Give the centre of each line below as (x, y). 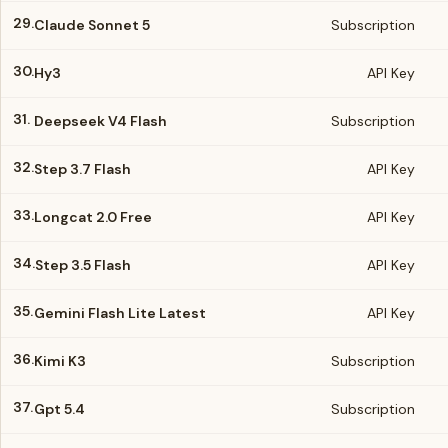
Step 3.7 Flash (82, 169)
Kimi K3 (60, 361)
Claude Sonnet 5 (92, 25)
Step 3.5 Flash (83, 265)
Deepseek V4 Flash (100, 121)
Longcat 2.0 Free (93, 217)
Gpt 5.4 (59, 409)
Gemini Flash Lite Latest (120, 313)
